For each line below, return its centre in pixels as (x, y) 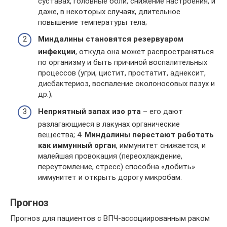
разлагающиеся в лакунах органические (109, 124)
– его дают (163, 111)
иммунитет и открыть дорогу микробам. (110, 177)
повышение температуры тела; (92, 22)
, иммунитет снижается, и (161, 145)
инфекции (57, 52)
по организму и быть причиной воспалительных (123, 62)
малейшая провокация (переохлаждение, (110, 156)
